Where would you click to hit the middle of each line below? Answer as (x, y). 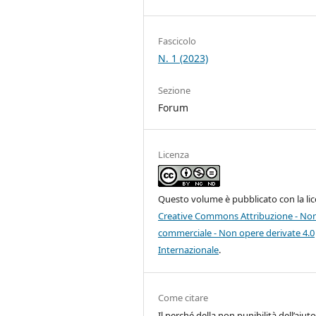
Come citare (183, 298)
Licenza (174, 155)
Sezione (175, 91)
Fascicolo (177, 41)
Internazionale (189, 250)
